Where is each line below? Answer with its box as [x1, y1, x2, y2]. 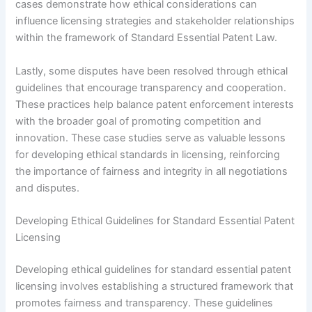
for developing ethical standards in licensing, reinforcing [15, 148, 281, 161]
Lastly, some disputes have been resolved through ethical [15, 64, 288, 77]
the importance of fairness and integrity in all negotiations [15, 164, 288, 178]
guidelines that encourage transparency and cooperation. [15, 81, 287, 94]
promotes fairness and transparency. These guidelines [15, 296, 274, 309]
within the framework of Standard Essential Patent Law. [15, 31, 278, 45]
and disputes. [15, 181, 80, 194]
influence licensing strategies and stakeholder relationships [15, 15, 295, 28]
